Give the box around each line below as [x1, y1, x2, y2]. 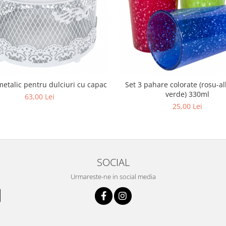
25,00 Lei [173, 101, 202, 111]
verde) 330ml [165, 89, 209, 99]
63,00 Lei [25, 91, 54, 101]
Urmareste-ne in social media [70, 172, 156, 181]
